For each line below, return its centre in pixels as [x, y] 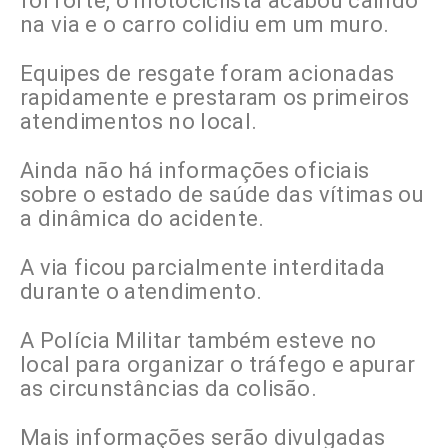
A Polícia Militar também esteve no [198, 340]
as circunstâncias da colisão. [168, 388]
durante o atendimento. [141, 291]
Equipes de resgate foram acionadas [207, 73]
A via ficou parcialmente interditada [203, 267]
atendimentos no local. [139, 121]
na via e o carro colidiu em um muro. [205, 24]
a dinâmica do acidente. [142, 218]
